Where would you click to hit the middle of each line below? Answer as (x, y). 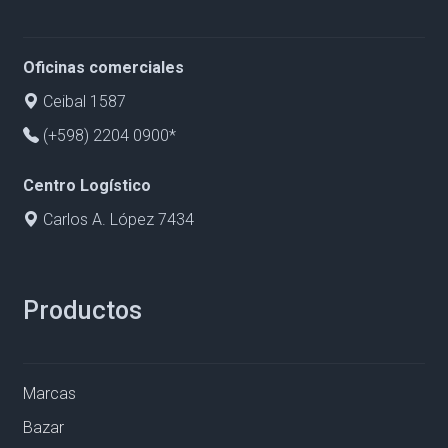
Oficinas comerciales (104, 68)
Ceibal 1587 (83, 102)
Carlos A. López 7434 (117, 220)
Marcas (50, 394)
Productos (83, 311)
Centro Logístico (87, 186)
